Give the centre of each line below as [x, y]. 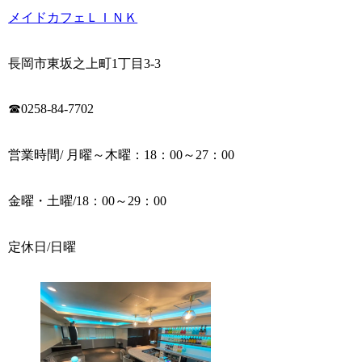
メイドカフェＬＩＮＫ [73, 17]
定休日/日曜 [42, 246]
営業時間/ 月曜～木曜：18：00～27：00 [122, 155]
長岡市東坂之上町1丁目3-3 [85, 63]
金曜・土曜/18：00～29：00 [88, 200]
